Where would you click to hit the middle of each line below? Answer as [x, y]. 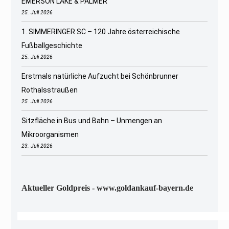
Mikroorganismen [50, 135]
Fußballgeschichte [52, 45]
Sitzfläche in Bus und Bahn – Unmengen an [92, 121]
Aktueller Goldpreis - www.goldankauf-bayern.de [108, 188]
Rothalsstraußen [50, 90]
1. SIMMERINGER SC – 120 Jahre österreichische [101, 31]
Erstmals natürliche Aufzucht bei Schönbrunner [100, 76]
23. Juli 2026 [37, 146]
